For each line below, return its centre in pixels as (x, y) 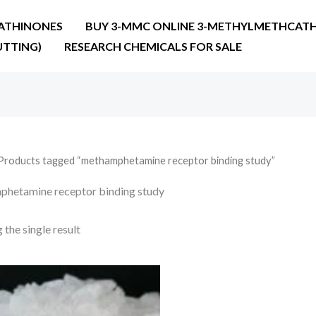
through (71, 308)
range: (66, 283)
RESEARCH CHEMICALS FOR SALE (153, 46)
